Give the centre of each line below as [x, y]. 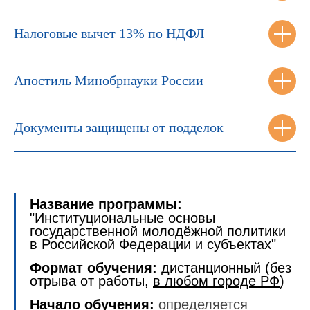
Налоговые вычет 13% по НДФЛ [109, 34]
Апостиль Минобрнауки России [109, 81]
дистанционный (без [226, 268]
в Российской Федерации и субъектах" [153, 245]
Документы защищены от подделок [119, 128]
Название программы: [106, 204]
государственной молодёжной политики [158, 231]
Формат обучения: [93, 268]
